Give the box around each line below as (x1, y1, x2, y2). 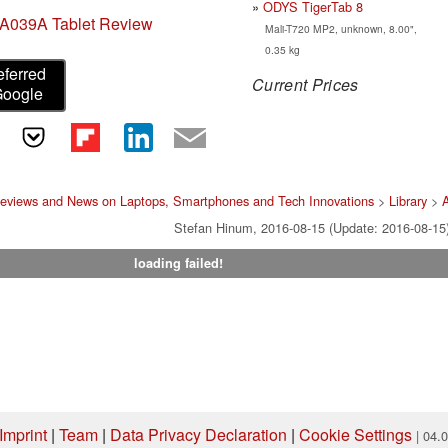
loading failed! (133, 254, 223, 273)
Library (389, 191, 428, 211)
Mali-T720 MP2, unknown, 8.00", (264, 20, 417, 36)
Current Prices (252, 72, 359, 96)
